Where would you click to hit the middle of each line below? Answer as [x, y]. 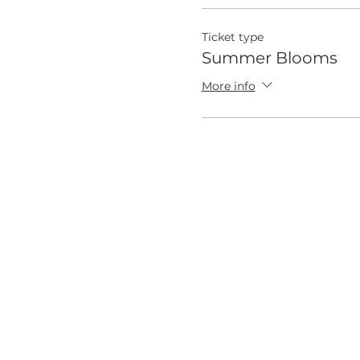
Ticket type [232, 37]
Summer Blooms [269, 57]
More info [228, 86]
